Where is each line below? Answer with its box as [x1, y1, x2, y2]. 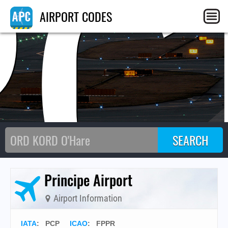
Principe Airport [44, 169, 132, 190]
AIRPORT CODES [37, 7, 112, 25]
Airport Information [51, 193, 122, 204]
